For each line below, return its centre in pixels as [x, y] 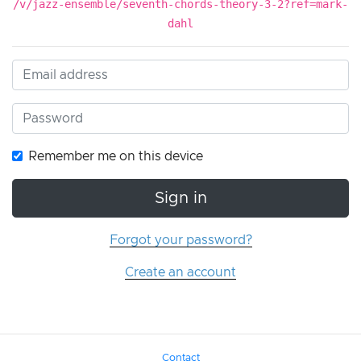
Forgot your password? [180, 241]
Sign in [180, 199]
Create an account [180, 273]
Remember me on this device [116, 157]
